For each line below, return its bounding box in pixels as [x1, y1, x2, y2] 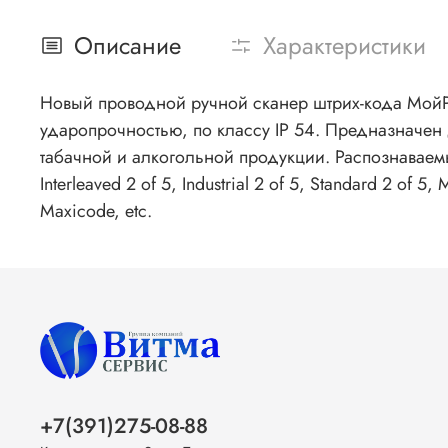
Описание [74, 28, 181, 64]
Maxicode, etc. [40, 198, 152, 225]
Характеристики [263, 28, 426, 64]
